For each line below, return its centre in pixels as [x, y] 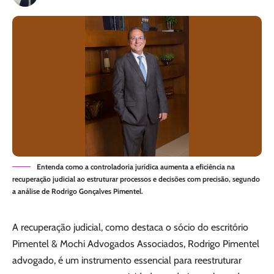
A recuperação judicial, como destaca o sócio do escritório [130, 227]
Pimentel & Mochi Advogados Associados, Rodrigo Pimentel [136, 243]
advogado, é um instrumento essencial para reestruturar [127, 260]
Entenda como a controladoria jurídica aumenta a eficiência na [136, 166]
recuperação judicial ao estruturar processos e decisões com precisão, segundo [136, 179]
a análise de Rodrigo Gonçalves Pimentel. [78, 191]
